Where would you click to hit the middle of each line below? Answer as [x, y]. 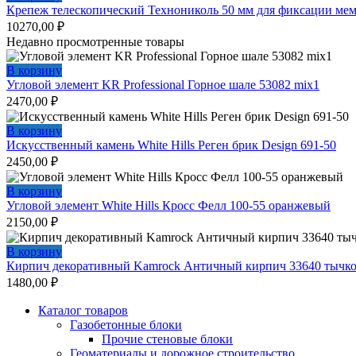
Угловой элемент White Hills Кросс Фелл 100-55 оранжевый [168, 206]
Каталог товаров [83, 311]
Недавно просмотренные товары [95, 42]
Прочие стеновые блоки [167, 339]
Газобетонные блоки [126, 325]
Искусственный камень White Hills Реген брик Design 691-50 [171, 145]
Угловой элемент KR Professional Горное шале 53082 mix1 [163, 85]
